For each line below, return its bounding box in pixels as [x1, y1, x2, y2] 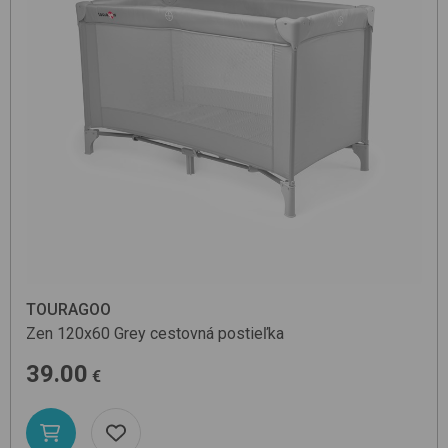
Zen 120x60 [26, 323, 110, 343]
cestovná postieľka [150, 323, 284, 343]
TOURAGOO [26, 299, 111, 319]
